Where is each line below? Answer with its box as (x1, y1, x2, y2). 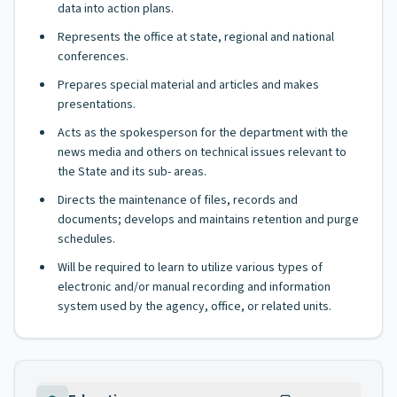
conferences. (58, 48, 128, 66)
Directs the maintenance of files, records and (58, 191, 298, 209)
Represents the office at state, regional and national (58, 28, 334, 46)
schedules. (58, 230, 115, 248)
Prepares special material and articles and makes (58, 76, 319, 94)
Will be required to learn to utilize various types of (58, 259, 323, 276)
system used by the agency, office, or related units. (58, 298, 331, 315)
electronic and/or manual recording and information (58, 278, 331, 296)
